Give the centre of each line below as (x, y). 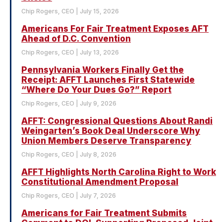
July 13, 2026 (99, 53)
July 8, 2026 (97, 155)
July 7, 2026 (97, 196)
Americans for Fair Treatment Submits (104, 213)
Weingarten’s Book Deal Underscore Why (111, 131)
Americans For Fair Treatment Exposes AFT (115, 29)
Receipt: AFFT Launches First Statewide (108, 80)
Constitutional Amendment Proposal (100, 182)
